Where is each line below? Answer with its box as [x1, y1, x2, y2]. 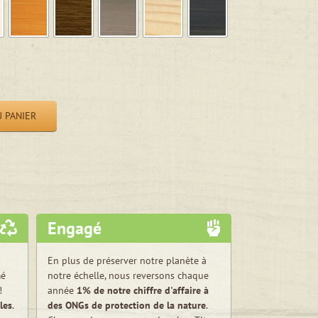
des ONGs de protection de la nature [48, 299, 206, 312]
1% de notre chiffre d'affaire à [77, 284, 209, 297]
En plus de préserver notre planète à [48, 254, 207, 267]
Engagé [48, 217, 102, 239]
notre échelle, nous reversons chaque [48, 269, 209, 282]
